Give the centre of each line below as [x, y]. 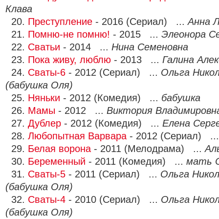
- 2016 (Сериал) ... [140, 22]
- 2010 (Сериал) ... [113, 199]
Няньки [44, 98]
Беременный [57, 161]
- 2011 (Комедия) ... [136, 161]
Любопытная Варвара [77, 136]
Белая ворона [59, 149]
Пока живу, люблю [69, 60]
